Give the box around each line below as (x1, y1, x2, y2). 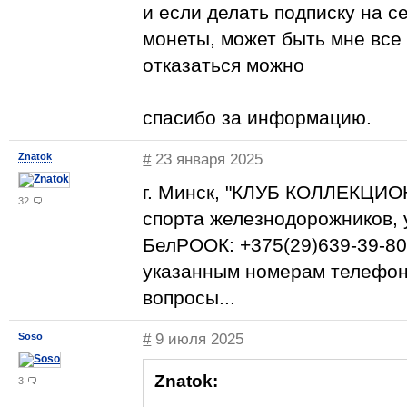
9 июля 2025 (151, 331, 244, 348)
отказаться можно (143, 55, 304, 75)
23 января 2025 (151, 151, 263, 168)
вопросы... (143, 287, 235, 308)
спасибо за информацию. (143, 107, 372, 128)
